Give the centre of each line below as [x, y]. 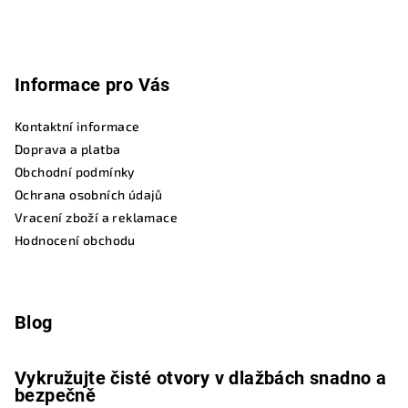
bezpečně [56, 395]
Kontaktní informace [77, 126]
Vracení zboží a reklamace [96, 217]
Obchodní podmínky [75, 171]
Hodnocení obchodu [75, 240]
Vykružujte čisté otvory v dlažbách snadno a [201, 377]
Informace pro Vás [92, 84]
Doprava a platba [68, 148]
